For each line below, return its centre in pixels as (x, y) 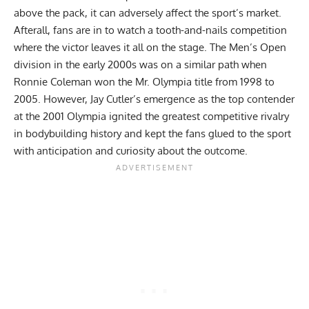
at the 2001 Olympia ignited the (88, 117)
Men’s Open (258, 48)
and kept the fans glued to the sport (206, 134)
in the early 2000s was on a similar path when (159, 65)
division (32, 65)
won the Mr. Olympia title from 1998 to (183, 82)
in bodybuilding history (68, 134)
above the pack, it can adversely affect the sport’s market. (148, 13)
